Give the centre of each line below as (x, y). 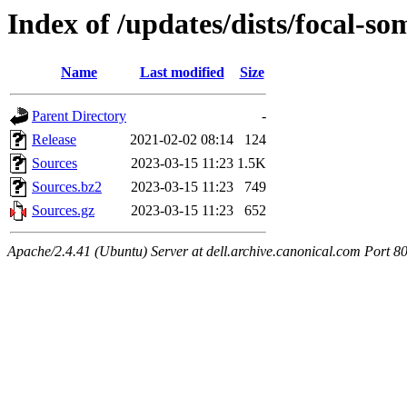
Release (54, 140)
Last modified (182, 73)
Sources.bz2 (67, 187)
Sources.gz (63, 211)
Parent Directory (79, 116)
